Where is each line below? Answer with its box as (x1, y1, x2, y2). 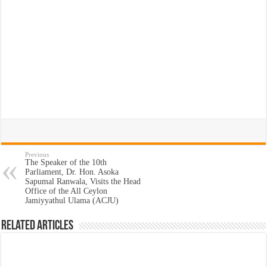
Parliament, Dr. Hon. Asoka (25, 167, 119, 176)
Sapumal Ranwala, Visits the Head (25, 176, 141, 186)
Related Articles (1, 219, 74, 233)
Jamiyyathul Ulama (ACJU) (25, 195, 119, 205)
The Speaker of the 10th (25, 157, 107, 167)
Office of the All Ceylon (25, 186, 108, 195)
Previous (25, 150, 49, 158)
